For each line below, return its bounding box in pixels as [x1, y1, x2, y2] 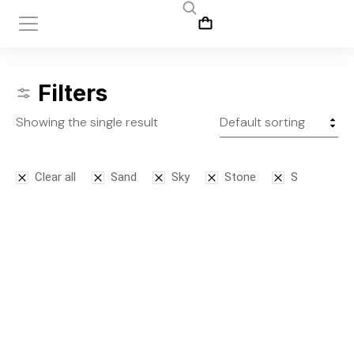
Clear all [35, 170, 76, 184]
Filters [38, 79, 107, 107]
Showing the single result [16, 114, 158, 130]
